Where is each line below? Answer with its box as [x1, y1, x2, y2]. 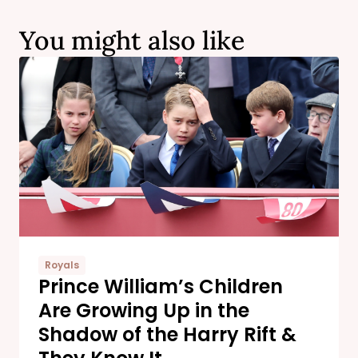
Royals [45, 257, 79, 272]
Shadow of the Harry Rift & [38, 320, 296, 348]
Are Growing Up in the [38, 296, 249, 324]
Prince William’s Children [38, 272, 283, 300]
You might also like [19, 24, 245, 58]
